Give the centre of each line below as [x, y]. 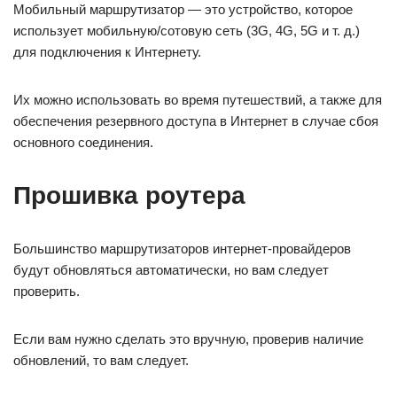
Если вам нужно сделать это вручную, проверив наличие [188, 339]
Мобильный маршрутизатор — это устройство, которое [183, 10]
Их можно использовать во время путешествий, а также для [198, 100]
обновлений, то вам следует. [101, 361]
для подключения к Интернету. [107, 52]
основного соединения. [83, 143]
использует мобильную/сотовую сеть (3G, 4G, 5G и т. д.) [187, 31]
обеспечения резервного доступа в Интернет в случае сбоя [196, 121]
